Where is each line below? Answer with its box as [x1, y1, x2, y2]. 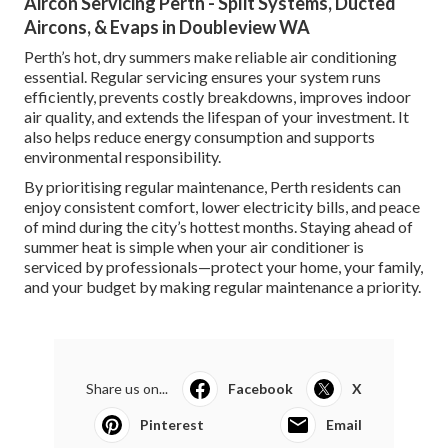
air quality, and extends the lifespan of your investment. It [24, 107, 409, 127]
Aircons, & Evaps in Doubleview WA [24, 16, 310, 39]
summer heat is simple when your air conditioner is [24, 237, 364, 257]
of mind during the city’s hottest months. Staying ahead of [24, 217, 413, 237]
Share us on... [86, 380, 168, 398]
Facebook [227, 380, 293, 398]
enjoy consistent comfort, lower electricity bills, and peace [24, 197, 420, 217]
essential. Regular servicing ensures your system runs [24, 67, 381, 87]
